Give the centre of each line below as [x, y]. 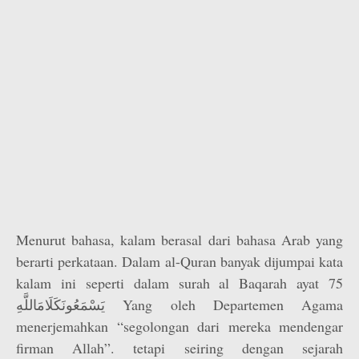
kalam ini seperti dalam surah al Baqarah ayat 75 [179, 283]
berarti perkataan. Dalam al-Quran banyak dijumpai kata [179, 261]
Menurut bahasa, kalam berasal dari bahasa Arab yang [179, 240]
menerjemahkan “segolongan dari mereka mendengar [179, 326]
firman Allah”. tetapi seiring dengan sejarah [179, 348]
